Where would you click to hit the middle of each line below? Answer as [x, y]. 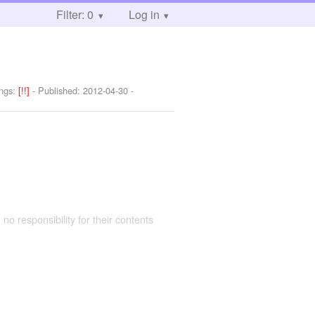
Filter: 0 [75, 14]
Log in [144, 14]
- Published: [58, 91]
